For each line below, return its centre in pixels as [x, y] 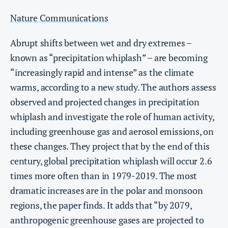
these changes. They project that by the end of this [110, 146]
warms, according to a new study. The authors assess [113, 87]
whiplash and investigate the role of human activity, [112, 117]
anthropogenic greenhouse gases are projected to [107, 220]
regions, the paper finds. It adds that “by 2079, [101, 205]
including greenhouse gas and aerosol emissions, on [112, 132]
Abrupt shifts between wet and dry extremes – [101, 43]
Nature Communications [59, 18]
